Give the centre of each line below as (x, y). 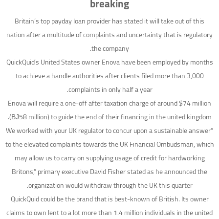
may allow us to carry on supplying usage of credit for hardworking (109, 158)
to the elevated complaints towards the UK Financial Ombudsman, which (109, 144)
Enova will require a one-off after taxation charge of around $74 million (109, 103)
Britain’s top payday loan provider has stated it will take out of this (109, 21)
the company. (110, 49)
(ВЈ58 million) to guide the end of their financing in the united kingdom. (110, 117)
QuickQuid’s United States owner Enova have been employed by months (109, 62)
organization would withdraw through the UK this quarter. (110, 186)
